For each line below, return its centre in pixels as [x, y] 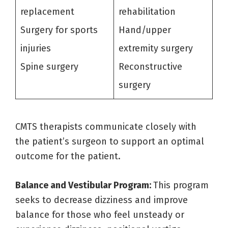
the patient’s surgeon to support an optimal [110, 141]
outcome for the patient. [68, 156]
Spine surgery [49, 66]
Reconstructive [150, 66]
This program [181, 185]
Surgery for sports [59, 30]
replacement [47, 11]
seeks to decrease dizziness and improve [102, 200]
